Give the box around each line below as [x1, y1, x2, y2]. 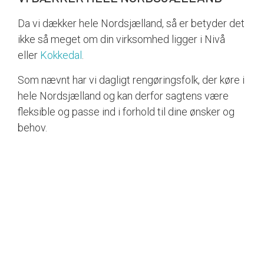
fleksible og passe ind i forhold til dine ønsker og [18, 105, 235, 118]
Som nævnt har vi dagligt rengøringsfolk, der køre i [18, 73, 245, 86]
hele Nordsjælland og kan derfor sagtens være [18, 89, 229, 102]
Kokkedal [40, 49, 82, 62]
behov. [18, 121, 47, 134]
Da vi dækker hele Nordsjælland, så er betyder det [18, 17, 245, 30]
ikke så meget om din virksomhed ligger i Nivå [18, 33, 225, 46]
